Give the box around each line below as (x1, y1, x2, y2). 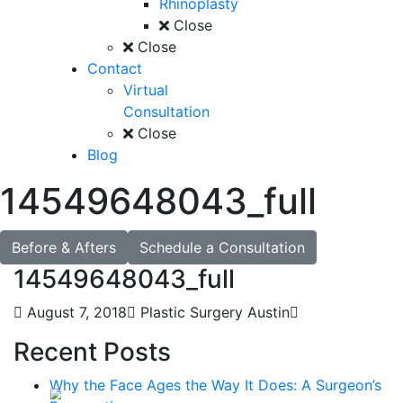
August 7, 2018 (22, 303, 127, 321)
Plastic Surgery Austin (136, 303, 290, 321)
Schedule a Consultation (139, 238, 305, 256)
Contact (87, 59, 142, 77)
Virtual (123, 81, 168, 99)
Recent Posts (13, 336, 171, 367)
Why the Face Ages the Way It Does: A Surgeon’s (49, 376, 381, 394)
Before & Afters (12, 238, 116, 256)
